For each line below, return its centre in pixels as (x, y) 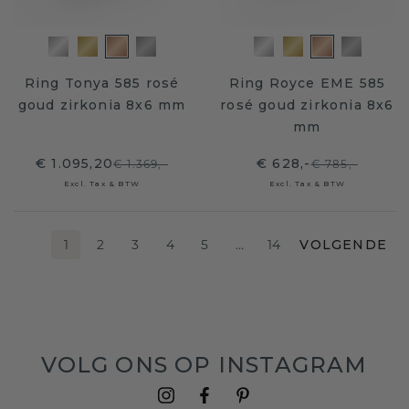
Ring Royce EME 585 (307, 83)
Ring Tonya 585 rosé (102, 83)
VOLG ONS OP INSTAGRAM (204, 365)
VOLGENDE (343, 245)
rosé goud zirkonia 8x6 (307, 105)
